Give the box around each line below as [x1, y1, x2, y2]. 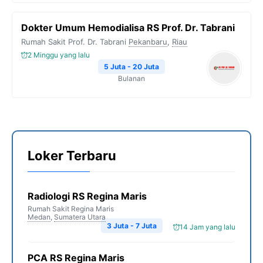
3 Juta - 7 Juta [106, 221, 157, 230]
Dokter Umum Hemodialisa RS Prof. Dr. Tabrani [21, 22, 235, 33]
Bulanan [118, 74, 145, 83]
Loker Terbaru [28, 148, 116, 163]
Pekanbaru [129, 37, 167, 46]
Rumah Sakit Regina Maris [28, 204, 114, 213]
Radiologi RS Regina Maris [28, 190, 147, 202]
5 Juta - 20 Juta [104, 62, 159, 71]
